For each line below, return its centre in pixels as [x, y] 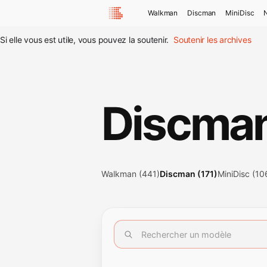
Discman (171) [189, 174]
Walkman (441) [131, 174]
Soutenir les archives [212, 39]
